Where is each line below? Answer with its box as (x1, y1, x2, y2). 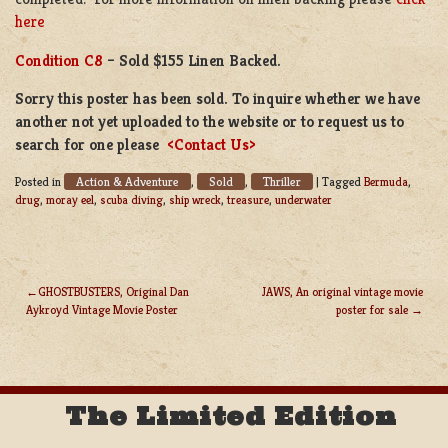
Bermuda (364, 173, 408, 189)
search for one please (15, 135, 167, 155)
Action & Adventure (76, 172, 179, 190)
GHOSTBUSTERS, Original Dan (37, 283, 189, 299)
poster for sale (335, 301, 408, 317)
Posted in (15, 173, 64, 189)
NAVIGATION (15, 332, 212, 364)
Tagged (322, 173, 364, 189)
